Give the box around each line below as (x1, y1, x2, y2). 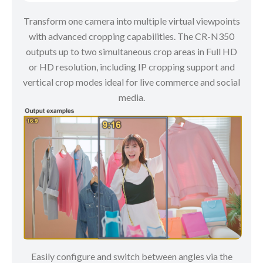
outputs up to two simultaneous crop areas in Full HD (26, 45, 237, 57)
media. (118, 91, 145, 103)
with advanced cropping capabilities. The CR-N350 (29, 30, 234, 42)
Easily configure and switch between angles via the (31, 250, 232, 262)
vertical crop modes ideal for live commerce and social (23, 76, 240, 87)
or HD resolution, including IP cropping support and (28, 60, 235, 72)
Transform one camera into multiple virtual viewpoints (23, 15, 240, 26)
